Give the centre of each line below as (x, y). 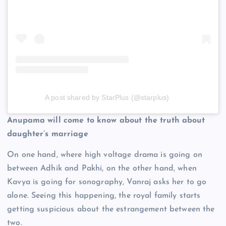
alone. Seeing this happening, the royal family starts (104, 196)
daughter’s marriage (48, 134)
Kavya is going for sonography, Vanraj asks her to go (107, 182)
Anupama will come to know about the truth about (106, 121)
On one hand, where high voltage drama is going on (105, 155)
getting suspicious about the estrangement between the (111, 210)
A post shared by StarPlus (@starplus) (107, 98)
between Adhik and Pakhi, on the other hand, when (102, 169)
